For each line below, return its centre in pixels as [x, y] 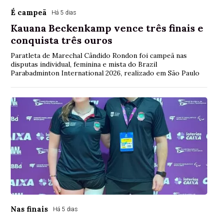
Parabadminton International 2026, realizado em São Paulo [105, 73]
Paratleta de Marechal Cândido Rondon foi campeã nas [99, 55]
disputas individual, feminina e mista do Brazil [84, 64]
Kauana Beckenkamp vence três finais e [107, 28]
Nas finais [30, 209]
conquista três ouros [62, 40]
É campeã [29, 12]
